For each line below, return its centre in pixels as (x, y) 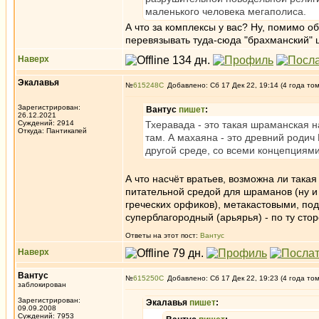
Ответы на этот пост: (163, 235)
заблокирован (42, 284)
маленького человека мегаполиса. (226, 11)
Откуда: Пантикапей (52, 131)
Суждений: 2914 (46, 123)
